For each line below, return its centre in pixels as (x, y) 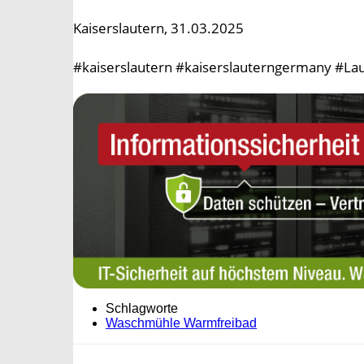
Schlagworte (142, 309)
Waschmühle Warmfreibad (181, 323)
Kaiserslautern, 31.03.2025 (158, 28)
